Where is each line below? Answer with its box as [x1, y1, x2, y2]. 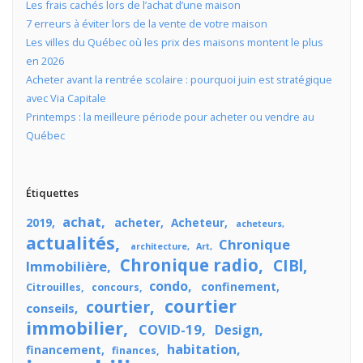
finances [112, 343, 157, 357]
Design [214, 320, 259, 339]
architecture [130, 240, 187, 252]
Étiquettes [25, 185, 79, 200]
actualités [25, 230, 115, 254]
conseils [25, 299, 75, 316]
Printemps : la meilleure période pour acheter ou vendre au [25, 109, 314, 125]
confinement [200, 278, 276, 294]
